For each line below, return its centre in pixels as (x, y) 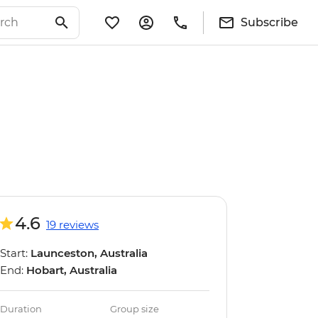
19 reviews (72, 225)
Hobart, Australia (72, 270)
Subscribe (269, 22)
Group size (135, 309)
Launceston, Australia (89, 253)
